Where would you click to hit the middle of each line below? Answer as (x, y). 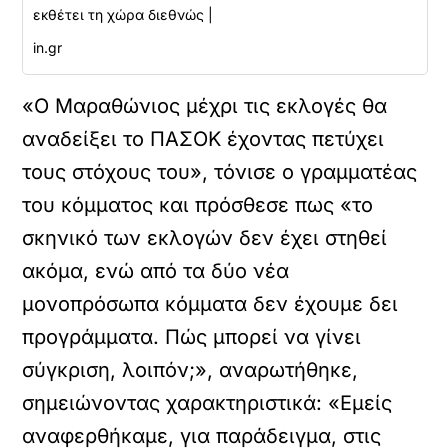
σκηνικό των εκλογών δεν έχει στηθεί (205, 238)
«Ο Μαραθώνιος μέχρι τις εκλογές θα (205, 106)
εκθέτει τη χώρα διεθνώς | (123, 14)
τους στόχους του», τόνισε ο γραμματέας (220, 172)
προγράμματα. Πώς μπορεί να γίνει (192, 337)
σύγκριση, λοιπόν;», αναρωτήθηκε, (190, 370)
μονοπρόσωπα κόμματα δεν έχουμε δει (210, 304)
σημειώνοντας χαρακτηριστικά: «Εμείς (207, 403)
